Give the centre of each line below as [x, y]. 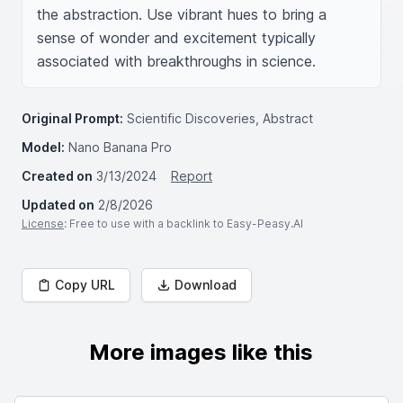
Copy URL [85, 285]
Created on [57, 176]
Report [192, 176]
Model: [43, 147]
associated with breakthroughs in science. [176, 61]
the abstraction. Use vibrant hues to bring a [182, 14]
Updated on [58, 205]
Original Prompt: [72, 118]
